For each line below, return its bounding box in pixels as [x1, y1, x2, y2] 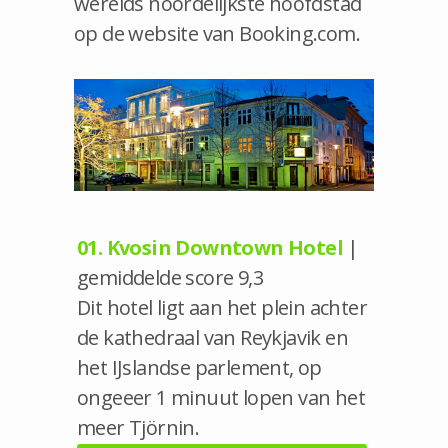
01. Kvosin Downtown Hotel [77, 233, 343, 261]
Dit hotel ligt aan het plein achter [77, 293, 367, 321]
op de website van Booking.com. [74, 20, 360, 47]
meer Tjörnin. [77, 413, 200, 441]
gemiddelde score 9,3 [77, 263, 263, 291]
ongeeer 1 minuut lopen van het [77, 383, 365, 411]
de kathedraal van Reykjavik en [77, 323, 348, 351]
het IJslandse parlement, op [77, 353, 322, 381]
